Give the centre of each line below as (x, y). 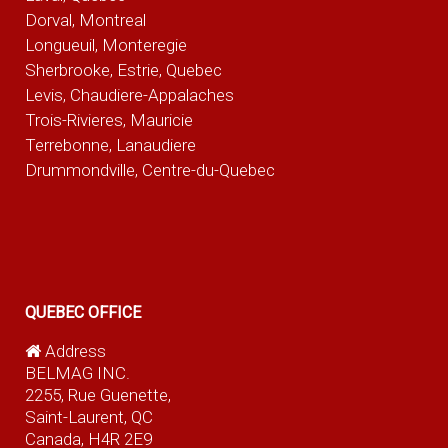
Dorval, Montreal (85, 19)
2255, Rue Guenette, (97, 394)
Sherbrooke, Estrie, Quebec (123, 69)
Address (75, 350)
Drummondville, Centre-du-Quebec (149, 169)
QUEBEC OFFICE (82, 313)
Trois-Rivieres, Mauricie (108, 119)
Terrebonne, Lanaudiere (110, 144)
